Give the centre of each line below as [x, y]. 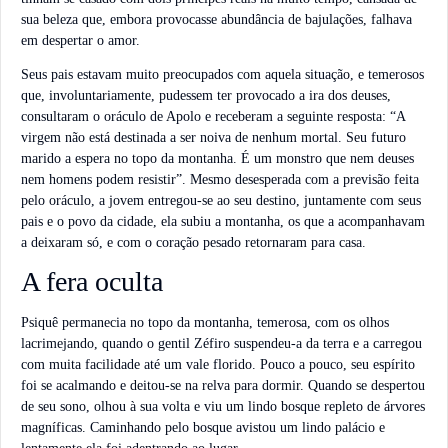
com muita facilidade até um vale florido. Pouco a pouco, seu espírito [218, 365]
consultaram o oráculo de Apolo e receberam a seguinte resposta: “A [213, 116]
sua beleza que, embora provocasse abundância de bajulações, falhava [216, 19]
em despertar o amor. [80, 40]
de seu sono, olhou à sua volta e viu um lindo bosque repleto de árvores [223, 407]
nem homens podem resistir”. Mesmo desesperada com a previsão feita [220, 179]
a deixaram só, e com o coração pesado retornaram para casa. [193, 242]
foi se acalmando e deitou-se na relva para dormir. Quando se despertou [223, 386]
